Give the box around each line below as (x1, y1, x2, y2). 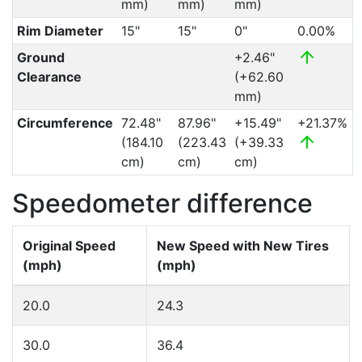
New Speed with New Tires (157, 238, 329, 254)
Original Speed (23, 238, 116, 254)
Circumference (16, 115, 113, 131)
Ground (16, 49, 65, 65)
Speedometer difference (12, 187, 313, 219)
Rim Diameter (16, 23, 103, 39)
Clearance (16, 69, 82, 85)
